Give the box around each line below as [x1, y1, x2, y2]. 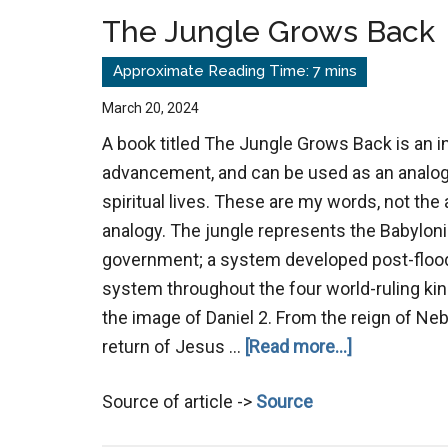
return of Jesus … [102, 335, 245, 357]
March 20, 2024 [102, 99, 199, 116]
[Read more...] [245, 335, 352, 357]
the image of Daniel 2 [102, 306, 268, 328]
